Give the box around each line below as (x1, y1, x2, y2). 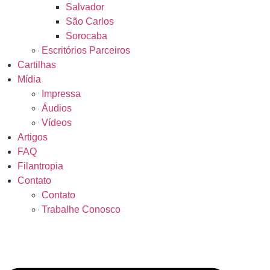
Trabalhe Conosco (41, 204, 121, 215)
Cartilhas (17, 60, 56, 70)
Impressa (41, 89, 81, 99)
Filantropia (17, 161, 63, 171)
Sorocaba (65, 31, 107, 41)
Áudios (41, 103, 72, 113)
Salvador (65, 2, 104, 12)
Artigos (17, 132, 48, 142)
